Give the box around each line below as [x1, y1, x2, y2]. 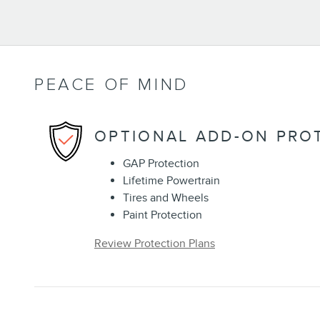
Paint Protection [123, 207, 202, 222]
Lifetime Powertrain [123, 173, 220, 188]
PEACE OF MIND [34, 74, 189, 95]
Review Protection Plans [94, 236, 215, 251]
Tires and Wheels [123, 190, 209, 205]
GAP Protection [123, 156, 199, 171]
